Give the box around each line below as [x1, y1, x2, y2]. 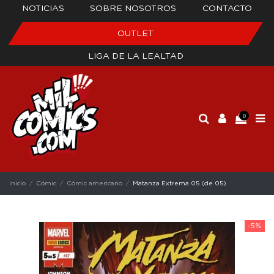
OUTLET [117, 29, 154, 38]
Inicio [9, 180, 26, 187]
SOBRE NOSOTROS [90, 4, 177, 13]
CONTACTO [202, 4, 252, 13]
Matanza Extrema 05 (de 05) [133, 180, 227, 187]
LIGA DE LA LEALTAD [87, 52, 183, 61]
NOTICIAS [22, 4, 65, 13]
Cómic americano [67, 180, 123, 187]
